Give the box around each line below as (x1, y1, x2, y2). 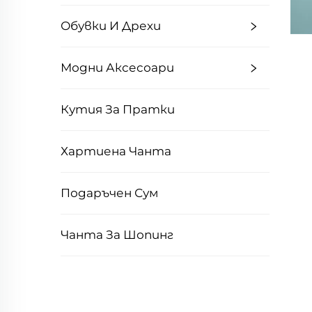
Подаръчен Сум (61, 186, 158, 200)
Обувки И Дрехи (61, 19, 161, 33)
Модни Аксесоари (61, 61, 174, 75)
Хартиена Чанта (61, 144, 171, 158)
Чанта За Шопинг (61, 228, 173, 242)
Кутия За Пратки (61, 102, 175, 116)
